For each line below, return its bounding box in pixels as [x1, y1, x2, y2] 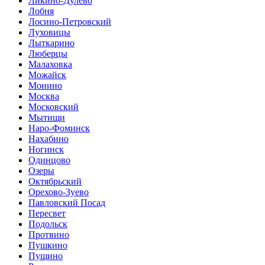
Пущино [28, 250, 63, 261]
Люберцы [28, 48, 67, 59]
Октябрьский [28, 176, 82, 186]
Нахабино [28, 133, 69, 144]
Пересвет [28, 208, 66, 218]
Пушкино [28, 240, 67, 250]
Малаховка [28, 59, 72, 69]
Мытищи [28, 112, 65, 122]
